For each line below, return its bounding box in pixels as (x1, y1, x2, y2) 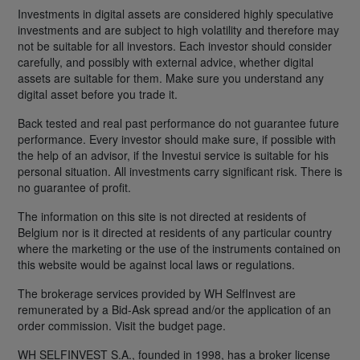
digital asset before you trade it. (18, 86, 178, 103)
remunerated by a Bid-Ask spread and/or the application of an (18, 301, 331, 318)
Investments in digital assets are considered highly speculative (18, 6, 333, 22)
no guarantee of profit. (18, 179, 131, 196)
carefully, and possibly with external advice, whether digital (18, 54, 313, 71)
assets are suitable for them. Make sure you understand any (18, 70, 324, 87)
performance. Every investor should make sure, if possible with (18, 131, 336, 148)
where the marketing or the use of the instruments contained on (18, 240, 341, 257)
